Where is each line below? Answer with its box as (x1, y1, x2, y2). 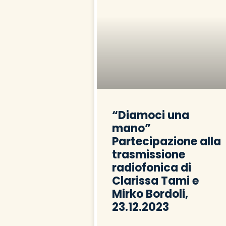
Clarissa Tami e (112, 173, 199, 189)
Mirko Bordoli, (112, 186, 188, 202)
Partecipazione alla (112, 134, 221, 150)
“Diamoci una (112, 107, 189, 124)
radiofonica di (112, 160, 191, 176)
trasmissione (112, 147, 185, 163)
